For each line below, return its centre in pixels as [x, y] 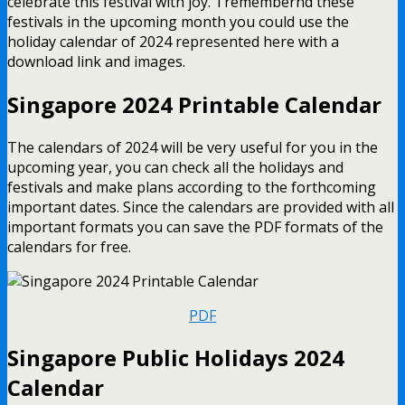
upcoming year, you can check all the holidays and [175, 167]
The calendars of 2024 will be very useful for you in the [193, 147]
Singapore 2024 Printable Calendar [194, 104]
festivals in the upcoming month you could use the [178, 21]
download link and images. [96, 61]
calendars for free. [69, 246]
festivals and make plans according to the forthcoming [192, 187]
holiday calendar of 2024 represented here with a [173, 41]
